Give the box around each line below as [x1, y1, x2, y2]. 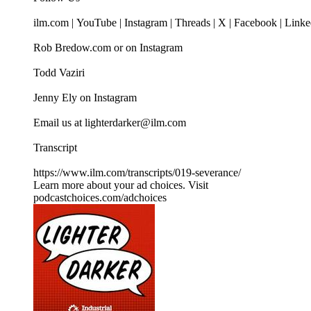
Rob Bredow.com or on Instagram [33, 42, 183, 54]
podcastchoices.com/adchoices [33, 192, 167, 204]
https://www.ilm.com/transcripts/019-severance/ [33, 167, 241, 179]
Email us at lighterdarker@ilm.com [33, 117, 186, 129]
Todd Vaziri [33, 67, 85, 79]
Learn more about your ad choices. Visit [33, 179, 208, 192]
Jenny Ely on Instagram [33, 92, 137, 104]
